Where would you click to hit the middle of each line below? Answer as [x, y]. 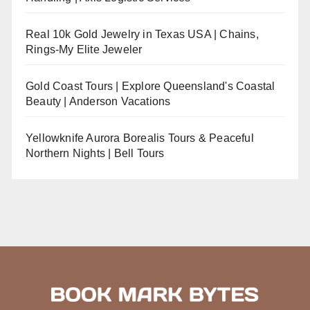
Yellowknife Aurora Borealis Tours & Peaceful [140, 138]
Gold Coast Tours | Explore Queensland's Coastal [151, 86]
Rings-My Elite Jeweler [84, 49]
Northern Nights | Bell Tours [95, 153]
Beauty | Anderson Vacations [98, 101]
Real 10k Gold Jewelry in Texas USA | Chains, [142, 34]
